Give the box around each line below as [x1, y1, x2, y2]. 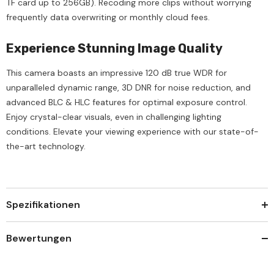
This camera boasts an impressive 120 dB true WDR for [6, 67, 227, 79]
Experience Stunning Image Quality [6, 41, 223, 56]
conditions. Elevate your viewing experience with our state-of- [6, 126, 259, 138]
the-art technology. [6, 141, 86, 152]
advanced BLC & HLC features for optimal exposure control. [6, 97, 247, 108]
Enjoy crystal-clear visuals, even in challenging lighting [6, 111, 221, 123]
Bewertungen [6, 232, 72, 245]
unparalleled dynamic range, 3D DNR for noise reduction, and [6, 82, 251, 94]
